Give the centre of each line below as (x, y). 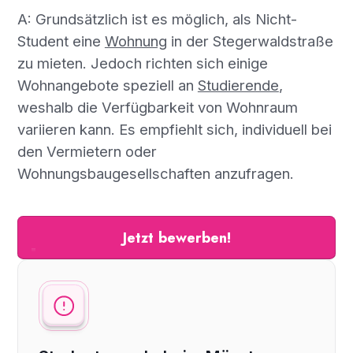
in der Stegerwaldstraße (250, 41)
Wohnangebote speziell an (107, 85)
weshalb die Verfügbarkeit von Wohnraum (157, 107)
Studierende (238, 85)
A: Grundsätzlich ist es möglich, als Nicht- (157, 19)
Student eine (61, 41)
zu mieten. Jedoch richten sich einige (142, 63)
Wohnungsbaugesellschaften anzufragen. (155, 173)
